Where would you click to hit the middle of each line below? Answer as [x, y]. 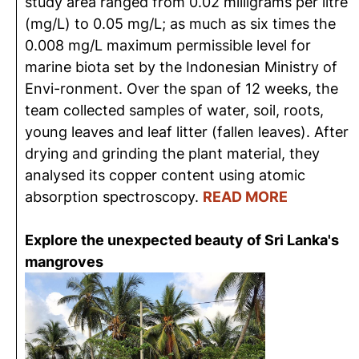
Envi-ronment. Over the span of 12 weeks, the [182, 89]
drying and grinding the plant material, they [172, 153]
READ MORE [245, 197]
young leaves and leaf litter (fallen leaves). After [187, 132]
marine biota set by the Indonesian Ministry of [181, 67]
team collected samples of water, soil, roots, [174, 110]
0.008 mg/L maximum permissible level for [168, 45]
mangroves [64, 262]
